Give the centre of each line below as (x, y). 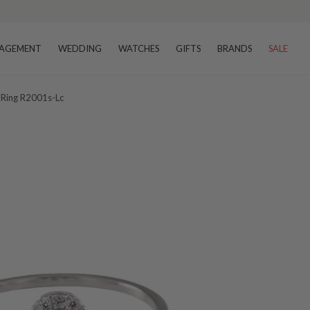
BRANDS (235, 48)
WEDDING (80, 48)
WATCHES (139, 48)
